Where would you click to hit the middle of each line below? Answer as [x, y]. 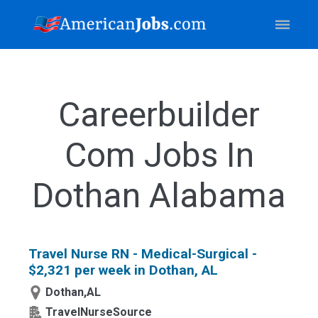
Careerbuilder [159, 115]
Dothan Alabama [159, 196]
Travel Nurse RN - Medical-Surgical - [143, 254]
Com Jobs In [159, 155]
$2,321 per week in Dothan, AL [123, 270]
